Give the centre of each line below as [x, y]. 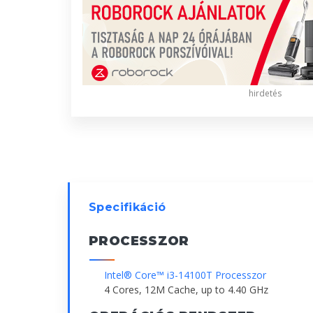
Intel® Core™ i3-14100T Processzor [185, 275]
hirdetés [265, 94]
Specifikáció [128, 208]
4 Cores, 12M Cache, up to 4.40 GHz [186, 290]
